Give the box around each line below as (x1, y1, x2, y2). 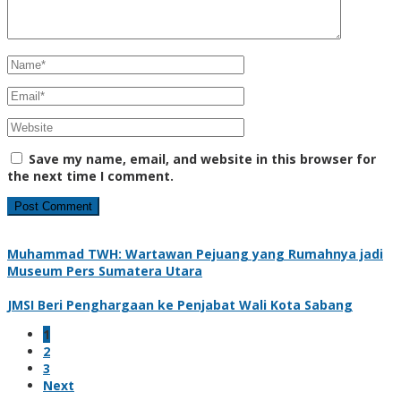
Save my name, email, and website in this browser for (29, 149, 376, 167)
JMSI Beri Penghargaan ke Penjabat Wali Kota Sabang (7, 295, 353, 313)
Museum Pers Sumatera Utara (7, 261, 202, 279)
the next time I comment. (7, 166, 174, 184)
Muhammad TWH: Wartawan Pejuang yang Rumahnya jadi (7, 244, 383, 262)
